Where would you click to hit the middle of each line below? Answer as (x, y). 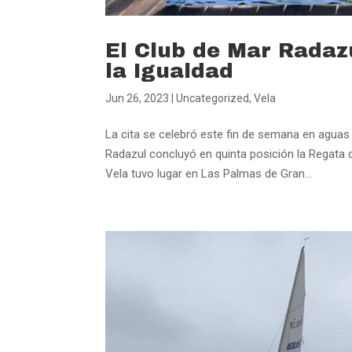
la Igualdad (170, 70)
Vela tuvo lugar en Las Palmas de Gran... (209, 173)
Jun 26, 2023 (137, 98)
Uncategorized (213, 98)
